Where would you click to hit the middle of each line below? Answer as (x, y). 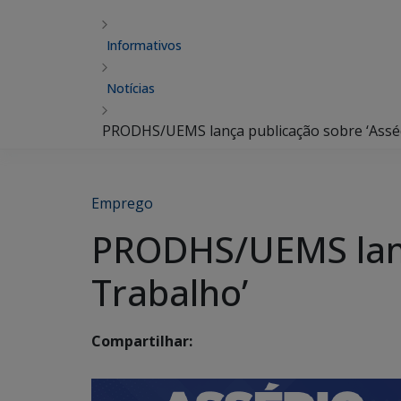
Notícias (131, 88)
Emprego (122, 203)
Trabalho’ (170, 292)
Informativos (144, 45)
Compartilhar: (142, 341)
